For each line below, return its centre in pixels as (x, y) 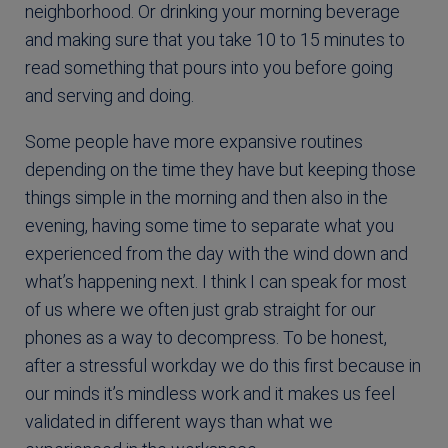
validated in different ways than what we (179, 421)
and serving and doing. (109, 95)
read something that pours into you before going (209, 67)
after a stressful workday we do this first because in (223, 365)
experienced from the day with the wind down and (216, 253)
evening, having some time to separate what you (209, 225)
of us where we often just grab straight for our (200, 309)
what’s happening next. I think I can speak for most (216, 281)
